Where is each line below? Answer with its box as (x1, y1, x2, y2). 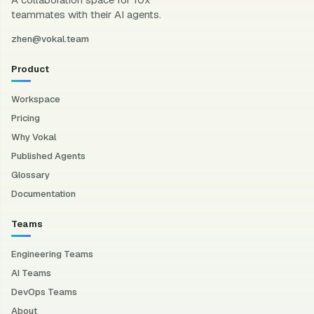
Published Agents (11, 149, 86, 162)
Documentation (11, 187, 76, 200)
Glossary (11, 168, 50, 181)
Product (11, 62, 49, 75)
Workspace (11, 93, 60, 105)
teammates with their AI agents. (11, 7, 161, 21)
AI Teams (11, 266, 51, 279)
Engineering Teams (11, 247, 93, 260)
